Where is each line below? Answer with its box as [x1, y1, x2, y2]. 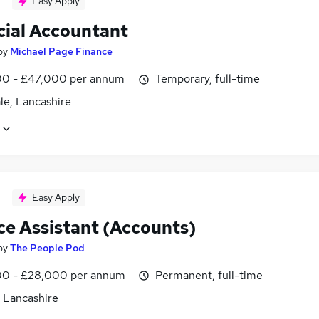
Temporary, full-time [155, 71, 260, 87]
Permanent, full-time [155, 267, 263, 283]
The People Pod [10, 241, 85, 254]
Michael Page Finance [10, 45, 113, 58]
